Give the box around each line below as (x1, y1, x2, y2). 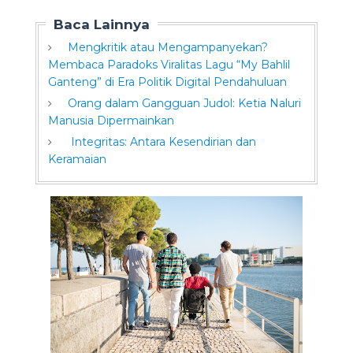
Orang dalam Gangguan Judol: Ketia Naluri (67, 96, 301, 110)
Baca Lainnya (53, 17, 150, 32)
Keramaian (47, 152, 106, 166)
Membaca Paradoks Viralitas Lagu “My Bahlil (47, 58, 290, 72)
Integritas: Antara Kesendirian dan (67, 135, 256, 149)
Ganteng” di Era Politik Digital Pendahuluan (47, 75, 287, 89)
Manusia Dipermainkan (47, 113, 174, 128)
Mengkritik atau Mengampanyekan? (67, 40, 268, 54)
